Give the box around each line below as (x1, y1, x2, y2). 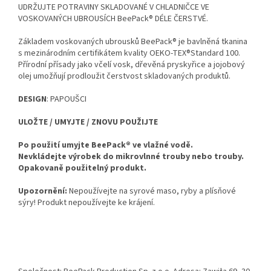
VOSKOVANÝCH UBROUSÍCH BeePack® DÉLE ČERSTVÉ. (18, 13, 208, 25)
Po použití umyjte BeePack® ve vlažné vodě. (18, 139, 193, 152)
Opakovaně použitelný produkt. (18, 162, 146, 175)
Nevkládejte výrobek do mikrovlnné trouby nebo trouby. (18, 151, 244, 163)
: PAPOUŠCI (47, 93, 87, 106)
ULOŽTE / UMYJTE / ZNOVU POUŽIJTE (18, 116, 158, 129)
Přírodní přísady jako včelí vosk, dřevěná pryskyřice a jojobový (18, 59, 245, 71)
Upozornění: (18, 185, 67, 198)
